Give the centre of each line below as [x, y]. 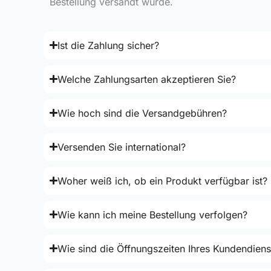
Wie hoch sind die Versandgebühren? [142, 113]
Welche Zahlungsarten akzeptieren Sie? [147, 79]
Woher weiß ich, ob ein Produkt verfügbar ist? [163, 181]
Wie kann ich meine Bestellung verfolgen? [153, 214]
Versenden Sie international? [122, 147]
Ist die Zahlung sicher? [109, 45]
